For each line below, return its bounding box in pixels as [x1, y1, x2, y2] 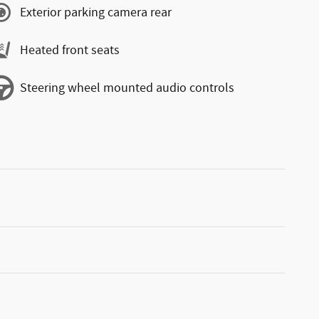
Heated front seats [20, 41, 120, 59]
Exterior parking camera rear [20, 4, 172, 21]
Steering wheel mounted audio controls [20, 79, 234, 97]
